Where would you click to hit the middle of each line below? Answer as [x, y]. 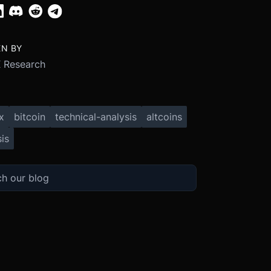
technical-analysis [96, 116]
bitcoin [29, 116]
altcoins [164, 116]
